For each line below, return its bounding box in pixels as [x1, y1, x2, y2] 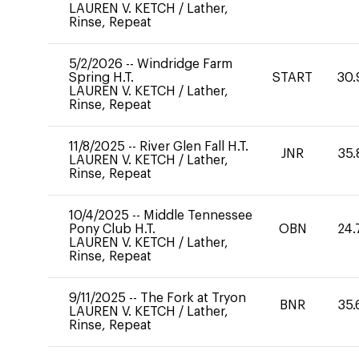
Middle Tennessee [143, 209, 252, 222]
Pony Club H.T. [69, 223, 155, 236]
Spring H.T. [69, 71, 134, 84]
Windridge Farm [137, 58, 232, 71]
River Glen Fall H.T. [139, 140, 248, 153]
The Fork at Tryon [140, 292, 246, 305]
